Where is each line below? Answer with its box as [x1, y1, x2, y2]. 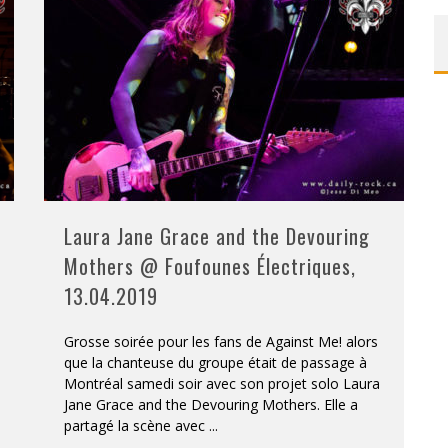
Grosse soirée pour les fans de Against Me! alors [64, 332, 378, 351]
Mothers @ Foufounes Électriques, [64, 251, 356, 281]
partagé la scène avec [64, 416, 209, 435]
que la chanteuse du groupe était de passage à [64, 353, 367, 372]
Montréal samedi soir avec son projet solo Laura [64, 374, 380, 393]
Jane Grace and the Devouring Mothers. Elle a [64, 395, 358, 414]
